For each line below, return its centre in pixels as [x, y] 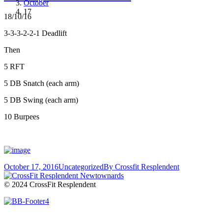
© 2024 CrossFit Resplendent [50, 185]
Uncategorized [81, 167]
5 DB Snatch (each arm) [41, 83]
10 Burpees [22, 117]
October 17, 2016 [31, 167]
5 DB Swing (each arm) [41, 100]
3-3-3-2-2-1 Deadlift [35, 33]
